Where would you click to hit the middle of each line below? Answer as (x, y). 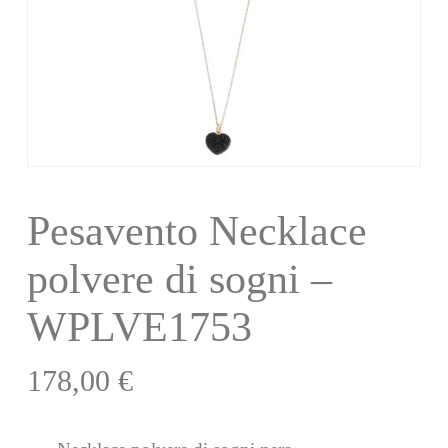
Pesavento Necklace (196, 230)
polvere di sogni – (179, 278)
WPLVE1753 (139, 326)
